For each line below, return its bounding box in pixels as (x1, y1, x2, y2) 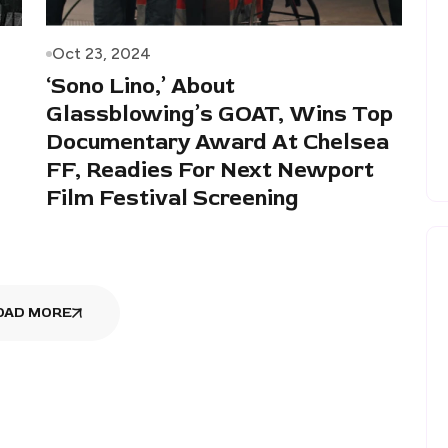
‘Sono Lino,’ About (46, 71, 235, 100)
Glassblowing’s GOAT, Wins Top (46, 99, 393, 128)
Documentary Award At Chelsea (46, 127, 389, 156)
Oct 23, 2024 (52, 43, 151, 63)
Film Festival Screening (46, 183, 299, 212)
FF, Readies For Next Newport (46, 155, 374, 184)
